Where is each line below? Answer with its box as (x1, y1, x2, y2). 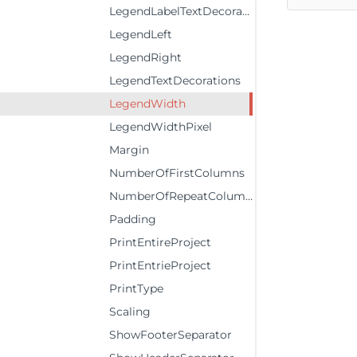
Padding (109, 212, 156, 226)
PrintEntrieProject (109, 258, 211, 273)
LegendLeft (109, 27, 172, 41)
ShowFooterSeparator (109, 328, 232, 342)
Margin (109, 143, 149, 157)
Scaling (109, 304, 151, 319)
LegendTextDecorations (109, 73, 241, 88)
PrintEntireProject (109, 235, 211, 249)
